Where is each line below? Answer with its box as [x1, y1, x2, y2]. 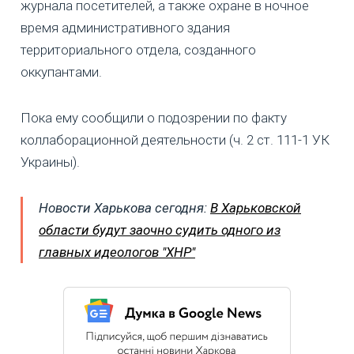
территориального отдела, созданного [21, 42, 256, 58]
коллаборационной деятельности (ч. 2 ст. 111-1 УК [21, 132, 330, 149]
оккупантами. [21, 64, 102, 81]
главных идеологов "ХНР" [39, 244, 195, 261]
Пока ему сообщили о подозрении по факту [21, 110, 287, 126]
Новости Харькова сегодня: [39, 200, 210, 217]
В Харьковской [210, 200, 301, 217]
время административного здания [21, 20, 230, 36]
